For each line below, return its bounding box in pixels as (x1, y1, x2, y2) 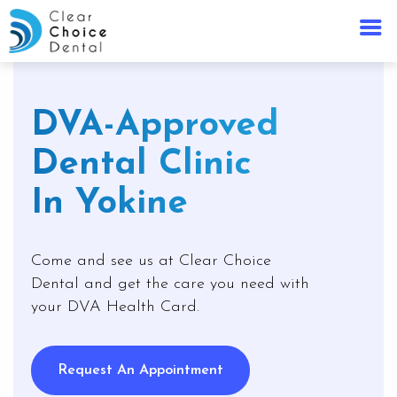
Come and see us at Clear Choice (31, 253, 271, 269)
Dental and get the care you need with (31, 276, 309, 292)
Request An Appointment (58, 363, 223, 378)
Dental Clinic (31, 147, 252, 183)
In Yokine (31, 186, 188, 222)
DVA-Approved (31, 108, 279, 144)
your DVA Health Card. (31, 299, 199, 315)
